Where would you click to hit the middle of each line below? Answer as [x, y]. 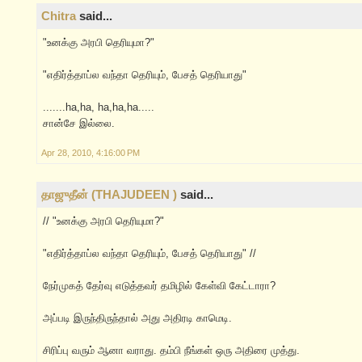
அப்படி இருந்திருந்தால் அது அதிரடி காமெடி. [137, 318]
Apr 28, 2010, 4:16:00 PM [90, 153]
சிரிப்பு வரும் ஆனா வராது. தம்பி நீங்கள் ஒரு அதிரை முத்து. [171, 351]
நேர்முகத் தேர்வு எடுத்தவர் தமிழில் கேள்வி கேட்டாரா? [159, 286]
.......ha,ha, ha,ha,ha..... [99, 107]
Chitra [59, 16]
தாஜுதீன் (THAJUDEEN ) [109, 195]
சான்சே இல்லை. [79, 124]
